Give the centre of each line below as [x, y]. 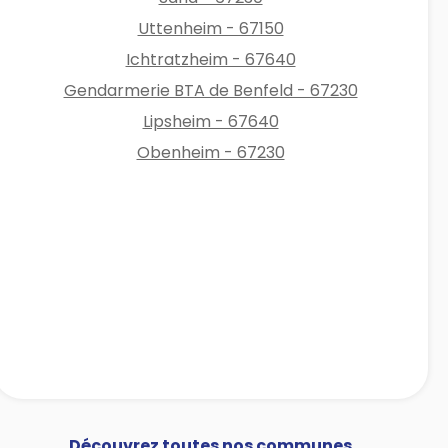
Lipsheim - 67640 [210, 121]
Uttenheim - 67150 [210, 28]
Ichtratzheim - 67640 [210, 59]
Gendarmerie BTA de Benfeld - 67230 [210, 90]
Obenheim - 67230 [210, 152]
